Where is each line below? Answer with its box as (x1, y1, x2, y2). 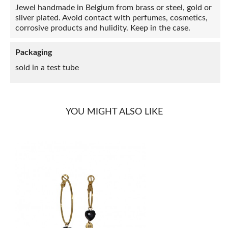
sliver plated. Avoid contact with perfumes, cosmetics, (15, 14, 208, 22)
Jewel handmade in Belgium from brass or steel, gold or (15, 4, 212, 12)
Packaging (15, 48, 52, 56)
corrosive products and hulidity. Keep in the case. (15, 24, 190, 32)
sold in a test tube (15, 64, 79, 72)
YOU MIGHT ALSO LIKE (65, 107, 163, 117)
